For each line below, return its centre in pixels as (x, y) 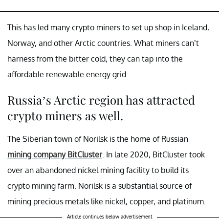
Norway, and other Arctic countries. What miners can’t (103, 43)
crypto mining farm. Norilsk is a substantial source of (99, 186)
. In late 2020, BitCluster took (153, 154)
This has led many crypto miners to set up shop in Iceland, (108, 27)
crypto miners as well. (65, 115)
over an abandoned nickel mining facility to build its (98, 170)
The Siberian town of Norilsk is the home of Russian (98, 139)
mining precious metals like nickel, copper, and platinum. (107, 201)
